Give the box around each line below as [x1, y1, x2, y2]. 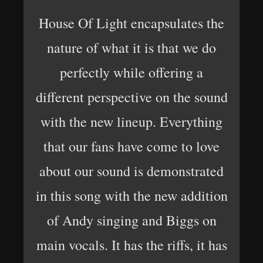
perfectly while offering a [60, 63, 203, 82]
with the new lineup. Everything [41, 112, 222, 131]
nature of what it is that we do [47, 38, 216, 57]
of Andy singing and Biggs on [46, 211, 217, 230]
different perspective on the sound [35, 87, 228, 106]
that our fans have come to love [43, 137, 220, 156]
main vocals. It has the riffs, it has [36, 235, 227, 254]
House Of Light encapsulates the [39, 14, 224, 32]
